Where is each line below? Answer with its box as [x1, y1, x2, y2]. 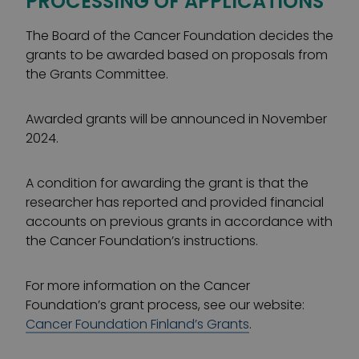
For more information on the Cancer [26, 276, 250, 295]
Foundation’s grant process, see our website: [26, 296, 305, 314]
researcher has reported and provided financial [26, 193, 324, 212]
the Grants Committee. [26, 65, 168, 83]
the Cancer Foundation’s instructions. [26, 232, 258, 250]
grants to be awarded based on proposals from [26, 46, 328, 64]
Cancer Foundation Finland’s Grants [26, 315, 249, 333]
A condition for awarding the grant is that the [26, 174, 309, 192]
